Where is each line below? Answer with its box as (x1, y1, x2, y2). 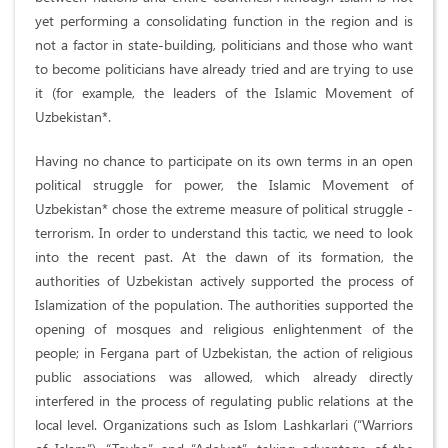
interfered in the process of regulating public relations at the (35, 391, 413, 411)
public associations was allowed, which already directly (35, 367, 413, 387)
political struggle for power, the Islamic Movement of (35, 175, 413, 195)
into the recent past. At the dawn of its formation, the (35, 247, 413, 267)
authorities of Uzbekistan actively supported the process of (35, 271, 413, 291)
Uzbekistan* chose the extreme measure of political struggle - (35, 199, 413, 219)
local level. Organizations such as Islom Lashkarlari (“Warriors (35, 415, 413, 435)
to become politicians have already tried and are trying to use (35, 59, 413, 79)
